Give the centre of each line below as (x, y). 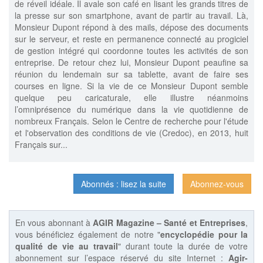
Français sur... (41, 145)
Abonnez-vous (217, 184)
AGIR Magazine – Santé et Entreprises (169, 223)
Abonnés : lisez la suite (124, 184)
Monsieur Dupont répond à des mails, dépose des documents (131, 27)
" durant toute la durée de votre (183, 246)
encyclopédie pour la (204, 235)
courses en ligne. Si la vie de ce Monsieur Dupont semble (131, 86)
